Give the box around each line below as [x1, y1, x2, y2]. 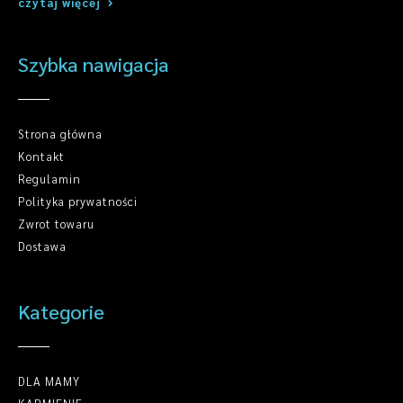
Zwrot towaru [18, 216, 94, 232]
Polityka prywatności [18, 193, 138, 210]
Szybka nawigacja [18, 51, 169, 77]
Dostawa [18, 238, 67, 255]
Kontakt [18, 148, 65, 165]
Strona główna [18, 126, 103, 142]
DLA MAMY [18, 373, 80, 390]
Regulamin [18, 171, 81, 187]
